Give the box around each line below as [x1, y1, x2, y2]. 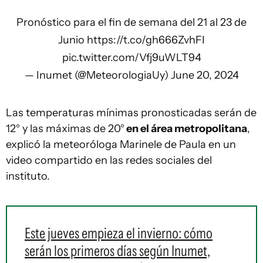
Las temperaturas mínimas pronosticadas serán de [6, 106, 257, 119]
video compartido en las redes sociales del [6, 154, 212, 167]
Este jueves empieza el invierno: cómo [25, 224, 213, 242]
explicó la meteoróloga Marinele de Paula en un [6, 138, 236, 151]
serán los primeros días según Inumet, [25, 242, 210, 259]
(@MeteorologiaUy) [72, 69, 171, 82]
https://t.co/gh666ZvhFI [87, 33, 205, 46]
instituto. [6, 170, 50, 183]
